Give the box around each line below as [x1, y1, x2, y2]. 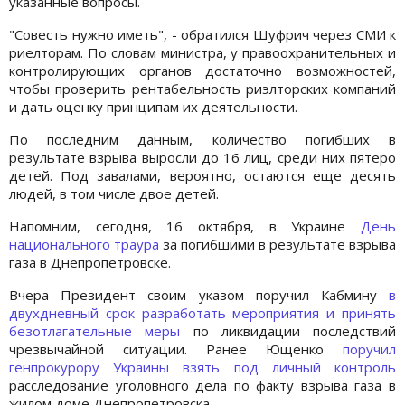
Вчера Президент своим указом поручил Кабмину [9, 286, 389, 305]
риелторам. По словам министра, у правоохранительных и [9, 43, 396, 62]
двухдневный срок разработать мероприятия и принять [9, 304, 396, 323]
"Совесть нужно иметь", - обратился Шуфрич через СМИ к [9, 25, 396, 44]
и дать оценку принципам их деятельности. [9, 98, 297, 117]
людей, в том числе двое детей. [9, 184, 219, 203]
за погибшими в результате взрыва [163, 235, 396, 254]
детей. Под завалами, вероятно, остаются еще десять [9, 166, 396, 185]
